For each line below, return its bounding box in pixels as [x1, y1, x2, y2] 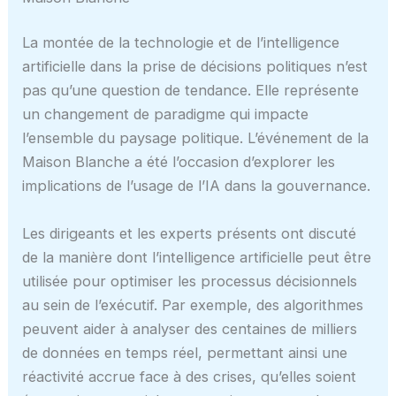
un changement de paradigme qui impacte [22, 105, 309, 124]
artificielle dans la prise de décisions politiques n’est [22, 57, 369, 76]
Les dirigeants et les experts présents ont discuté [22, 224, 357, 242]
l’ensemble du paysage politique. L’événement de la [22, 129, 369, 148]
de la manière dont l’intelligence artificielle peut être [22, 247, 372, 266]
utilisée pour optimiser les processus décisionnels [22, 271, 358, 290]
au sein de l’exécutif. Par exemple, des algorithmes [22, 295, 364, 314]
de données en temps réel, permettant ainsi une [22, 343, 348, 362]
